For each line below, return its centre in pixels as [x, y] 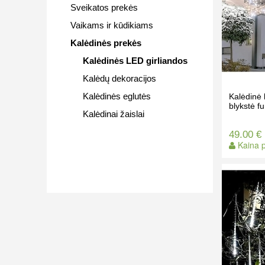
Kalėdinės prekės [106, 43]
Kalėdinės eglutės [117, 96]
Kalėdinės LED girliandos [135, 61]
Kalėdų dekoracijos [119, 78]
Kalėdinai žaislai [113, 114]
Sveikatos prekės [104, 7]
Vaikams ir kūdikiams [112, 25]
